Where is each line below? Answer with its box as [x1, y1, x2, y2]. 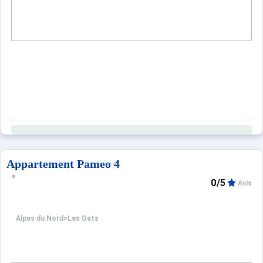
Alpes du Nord [16, 214, 63, 223]
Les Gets [68, 214, 99, 223]
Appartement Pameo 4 [6, 157, 120, 170]
